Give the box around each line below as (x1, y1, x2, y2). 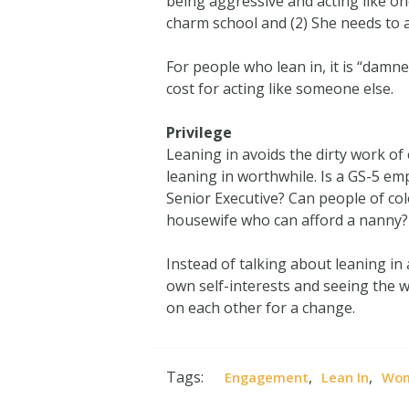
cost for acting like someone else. (166, 78, 394, 99)
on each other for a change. (166, 297, 356, 318)
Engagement (224, 368, 309, 387)
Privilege (166, 121, 233, 142)
